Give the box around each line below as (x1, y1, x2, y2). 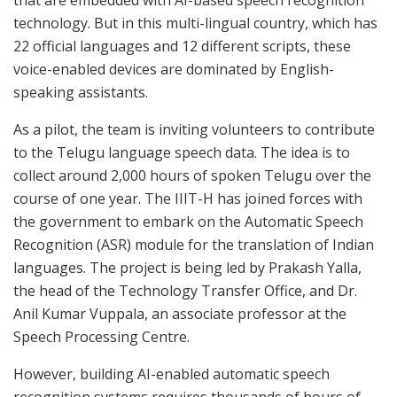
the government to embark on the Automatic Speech (13, 211, 363, 231)
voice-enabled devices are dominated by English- (13, 58, 334, 79)
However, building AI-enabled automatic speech (13, 363, 330, 384)
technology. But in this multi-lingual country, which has (13, 12, 378, 33)
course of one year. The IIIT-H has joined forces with (13, 188, 362, 208)
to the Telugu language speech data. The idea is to (13, 142, 350, 162)
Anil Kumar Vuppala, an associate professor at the (13, 303, 346, 323)
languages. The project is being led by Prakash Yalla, (13, 257, 362, 277)
